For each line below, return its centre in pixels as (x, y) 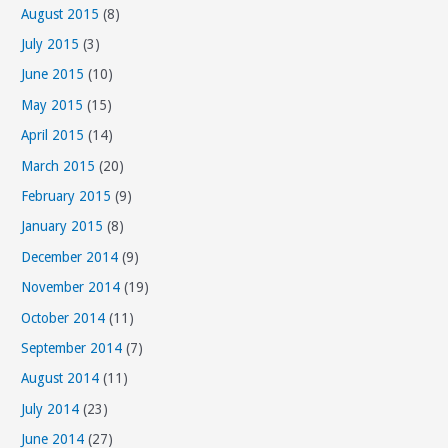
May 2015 (52, 104)
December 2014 (70, 256)
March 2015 (58, 165)
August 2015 (60, 13)
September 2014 (72, 348)
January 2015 (62, 226)
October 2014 (63, 317)
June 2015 (53, 74)
